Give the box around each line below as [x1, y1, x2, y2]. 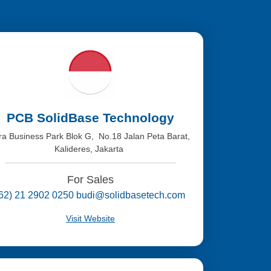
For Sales [67, 174, 114, 186]
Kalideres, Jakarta [54, 143, 126, 154]
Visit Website [65, 214, 115, 224]
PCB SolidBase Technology [6, 110, 174, 125]
